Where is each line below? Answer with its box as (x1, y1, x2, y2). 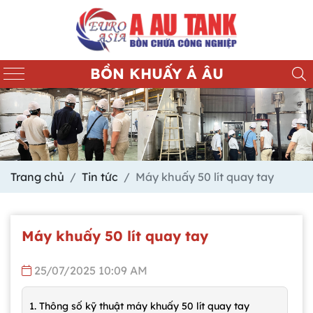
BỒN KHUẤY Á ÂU (89, 64, 224, 83)
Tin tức (82, 169, 118, 184)
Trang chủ (10, 169, 64, 184)
